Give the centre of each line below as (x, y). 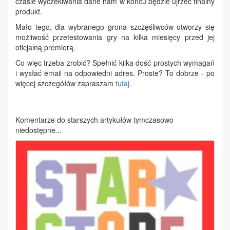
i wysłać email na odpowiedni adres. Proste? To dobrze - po (115, 73)
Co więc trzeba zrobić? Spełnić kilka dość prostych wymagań (115, 63)
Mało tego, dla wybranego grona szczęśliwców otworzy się (115, 27)
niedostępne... (39, 130)
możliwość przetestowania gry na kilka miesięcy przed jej (115, 37)
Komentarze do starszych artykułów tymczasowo (94, 120)
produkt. (29, 11)
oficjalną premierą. (45, 47)
